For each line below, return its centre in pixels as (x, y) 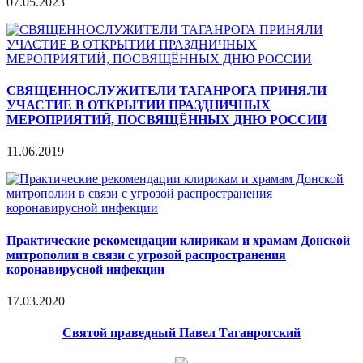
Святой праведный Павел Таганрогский (181, 333)
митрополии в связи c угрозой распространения (146, 254)
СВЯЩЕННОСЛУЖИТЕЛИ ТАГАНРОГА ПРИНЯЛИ (167, 91)
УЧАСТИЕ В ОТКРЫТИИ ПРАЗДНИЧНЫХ (139, 105)
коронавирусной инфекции (85, 269)
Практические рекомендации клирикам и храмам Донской (178, 240)
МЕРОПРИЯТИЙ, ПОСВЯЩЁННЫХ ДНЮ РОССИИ (167, 120)
